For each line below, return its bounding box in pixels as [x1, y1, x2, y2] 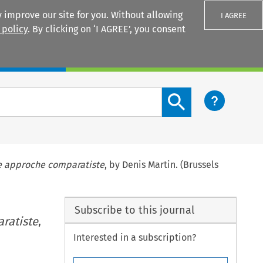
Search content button [161, 88, 258, 100]
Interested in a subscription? [73, 232, 197, 244]
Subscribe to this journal [74, 203, 194, 217]
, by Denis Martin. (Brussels [104, 159, 219, 170]
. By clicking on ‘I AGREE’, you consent [28, 23, 186, 35]
